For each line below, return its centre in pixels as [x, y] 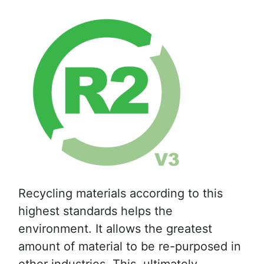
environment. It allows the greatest [115, 229]
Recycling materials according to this [121, 194]
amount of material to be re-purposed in [130, 247]
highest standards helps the [95, 211]
